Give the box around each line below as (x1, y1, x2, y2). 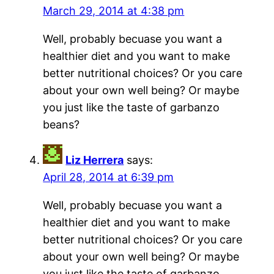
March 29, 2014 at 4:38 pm (43, 4, 185, 18)
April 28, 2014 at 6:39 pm (43, 171, 174, 184)
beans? (43, 118, 80, 131)
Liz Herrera (65, 154, 124, 167)
